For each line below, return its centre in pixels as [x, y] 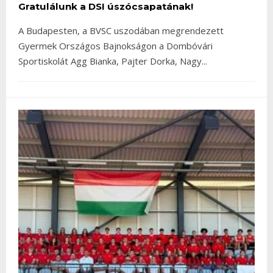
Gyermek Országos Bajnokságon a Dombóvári [115, 46]
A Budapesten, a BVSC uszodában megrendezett [121, 31]
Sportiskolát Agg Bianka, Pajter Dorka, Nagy [110, 61]
